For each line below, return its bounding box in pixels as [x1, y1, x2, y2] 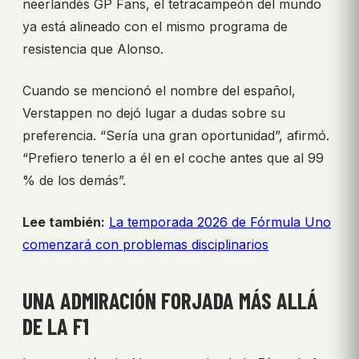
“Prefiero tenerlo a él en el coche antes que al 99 [22, 150, 324, 167]
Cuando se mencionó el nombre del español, [22, 83, 296, 99]
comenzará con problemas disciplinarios [22, 236, 268, 253]
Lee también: [22, 214, 105, 231]
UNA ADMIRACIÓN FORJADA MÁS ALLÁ [22, 287, 318, 315]
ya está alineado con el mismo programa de [22, 18, 288, 35]
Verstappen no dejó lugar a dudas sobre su [22, 105, 285, 122]
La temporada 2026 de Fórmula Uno [109, 214, 331, 231]
